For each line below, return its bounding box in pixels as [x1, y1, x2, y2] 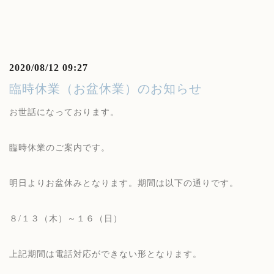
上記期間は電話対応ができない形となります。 [9, 250, 202, 259]
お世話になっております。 [9, 108, 119, 117]
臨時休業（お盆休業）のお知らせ [9, 82, 202, 95]
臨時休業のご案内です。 [9, 143, 110, 152]
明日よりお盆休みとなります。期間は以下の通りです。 [9, 179, 239, 188]
